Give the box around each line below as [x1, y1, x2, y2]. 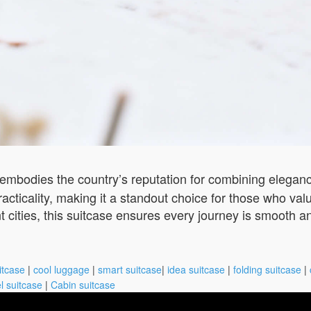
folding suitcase [233, 262, 301, 276]
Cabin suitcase [51, 277, 115, 292]
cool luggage [33, 262, 90, 276]
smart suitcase [98, 262, 162, 276]
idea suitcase [167, 262, 225, 276]
